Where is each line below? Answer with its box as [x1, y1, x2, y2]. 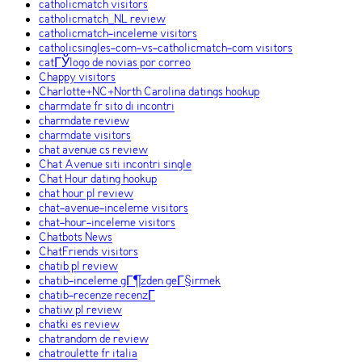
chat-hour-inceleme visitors [39, 217, 175, 230]
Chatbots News [39, 231, 112, 245]
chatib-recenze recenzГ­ [39, 289, 155, 303]
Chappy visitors [39, 71, 116, 85]
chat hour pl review [39, 187, 133, 201]
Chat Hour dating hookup [39, 173, 157, 187]
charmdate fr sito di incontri [39, 100, 175, 114]
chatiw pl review [39, 304, 122, 318]
